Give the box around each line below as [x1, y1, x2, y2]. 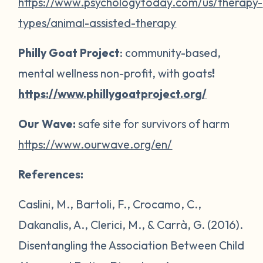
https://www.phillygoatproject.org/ [18, 86, 207, 101]
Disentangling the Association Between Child [18, 237, 245, 252]
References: [18, 166, 86, 181]
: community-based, [120, 45, 221, 60]
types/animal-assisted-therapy [18, 15, 177, 30]
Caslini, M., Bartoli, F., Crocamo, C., [18, 196, 202, 211]
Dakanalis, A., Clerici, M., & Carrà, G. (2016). [18, 217, 244, 232]
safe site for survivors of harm [76, 116, 230, 131]
